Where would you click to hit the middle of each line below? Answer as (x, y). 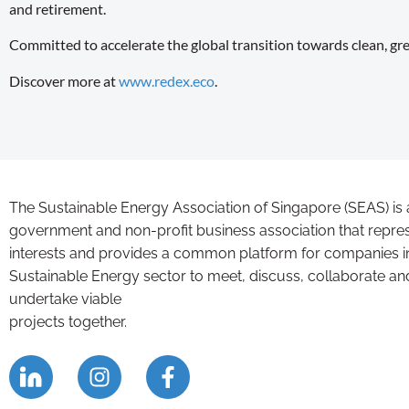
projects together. (68, 322)
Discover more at (64, 80)
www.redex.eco (167, 80)
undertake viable (65, 299)
